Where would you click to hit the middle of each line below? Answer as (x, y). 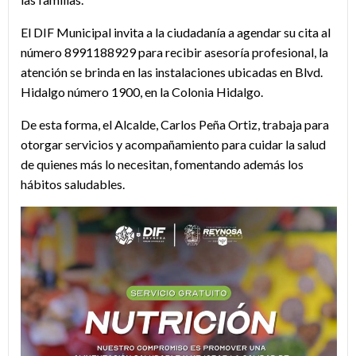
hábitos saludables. (73, 184)
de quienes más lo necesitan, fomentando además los (162, 164)
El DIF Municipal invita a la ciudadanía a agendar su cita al (176, 33)
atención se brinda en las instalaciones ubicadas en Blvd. (172, 72)
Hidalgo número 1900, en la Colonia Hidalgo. (142, 92)
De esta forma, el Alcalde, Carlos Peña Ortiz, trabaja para (175, 125)
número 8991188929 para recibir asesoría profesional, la (174, 52)
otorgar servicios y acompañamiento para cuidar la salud (173, 145)
